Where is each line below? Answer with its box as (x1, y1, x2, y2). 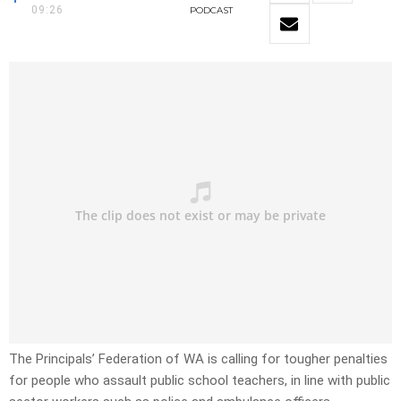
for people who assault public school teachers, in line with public (9, 372, 390, 389)
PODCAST (189, 4, 233, 17)
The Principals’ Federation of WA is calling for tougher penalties (9, 351, 388, 368)
